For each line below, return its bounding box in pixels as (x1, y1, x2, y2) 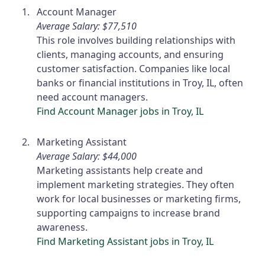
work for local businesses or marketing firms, (37, 192, 241, 206)
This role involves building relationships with (37, 34, 236, 47)
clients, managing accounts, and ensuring (37, 48, 224, 62)
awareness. (37, 221, 88, 234)
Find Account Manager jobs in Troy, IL (37, 105, 204, 118)
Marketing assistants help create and (37, 164, 203, 177)
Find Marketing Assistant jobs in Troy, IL (37, 235, 214, 248)
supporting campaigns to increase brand (37, 206, 221, 220)
